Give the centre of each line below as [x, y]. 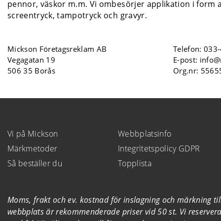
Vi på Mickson [33, 133]
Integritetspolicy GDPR [159, 148]
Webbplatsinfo [145, 133]
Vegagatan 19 [32, 59]
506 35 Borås [32, 70]
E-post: [186, 59]
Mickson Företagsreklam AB [57, 49]
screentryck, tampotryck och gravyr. [77, 15]
